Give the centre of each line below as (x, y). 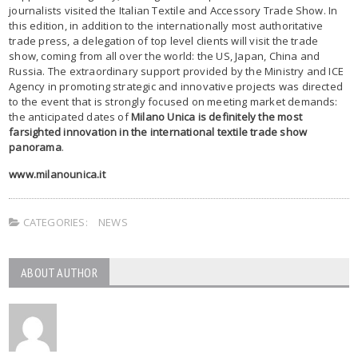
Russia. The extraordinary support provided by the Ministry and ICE (177, 71)
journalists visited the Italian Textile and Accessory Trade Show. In (173, 10)
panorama (35, 147)
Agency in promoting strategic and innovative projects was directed (176, 86)
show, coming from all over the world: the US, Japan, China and (165, 56)
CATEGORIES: (54, 222)
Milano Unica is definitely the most (217, 116)
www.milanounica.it (57, 174)
